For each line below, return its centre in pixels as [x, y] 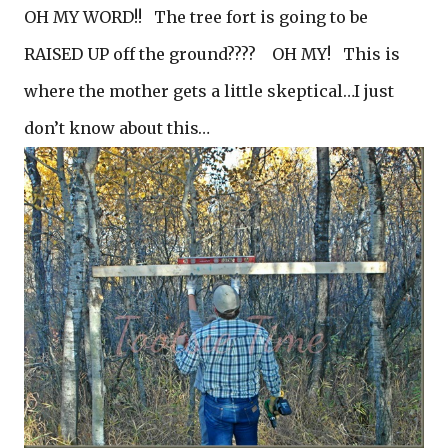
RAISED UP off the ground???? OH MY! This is [212, 54]
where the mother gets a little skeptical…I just [209, 91]
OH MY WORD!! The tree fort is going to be [196, 17]
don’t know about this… [117, 128]
